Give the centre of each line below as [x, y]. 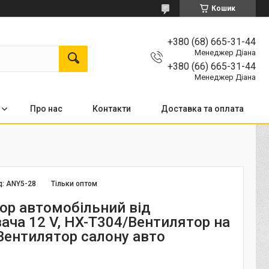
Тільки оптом [74, 183]
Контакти [112, 108]
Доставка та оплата [202, 108]
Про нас [46, 108]
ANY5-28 [21, 183]
